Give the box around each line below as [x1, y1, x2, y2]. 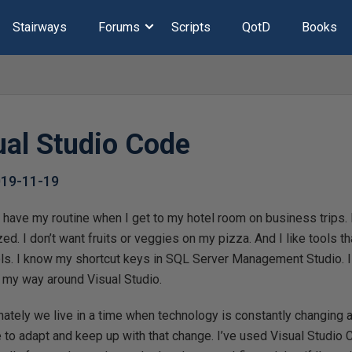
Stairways [12, 20, 67, 35]
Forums [97, 20, 140, 35]
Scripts [170, 20, 211, 35]
